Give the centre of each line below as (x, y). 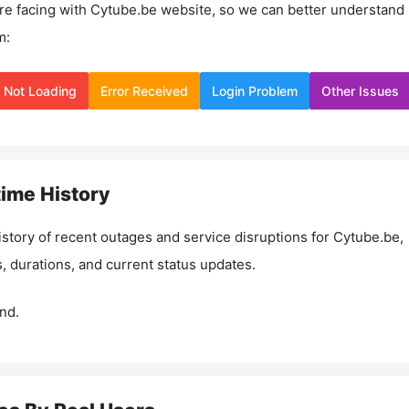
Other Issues (360, 90)
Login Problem (255, 90)
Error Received (144, 90)
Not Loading (40, 90)
